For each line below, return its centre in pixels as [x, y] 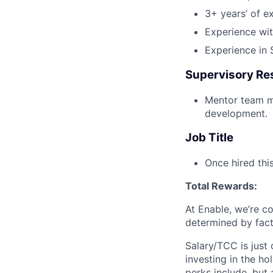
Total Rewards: [221, 186]
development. [236, 113]
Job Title [209, 138]
